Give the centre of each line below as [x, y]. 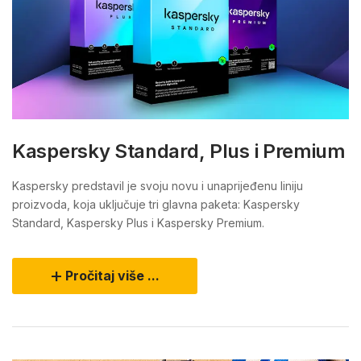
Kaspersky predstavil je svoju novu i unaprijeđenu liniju [158, 186]
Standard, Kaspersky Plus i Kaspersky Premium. [138, 223]
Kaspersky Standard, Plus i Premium [179, 151]
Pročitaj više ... [112, 276]
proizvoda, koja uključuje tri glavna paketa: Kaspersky [156, 205]
